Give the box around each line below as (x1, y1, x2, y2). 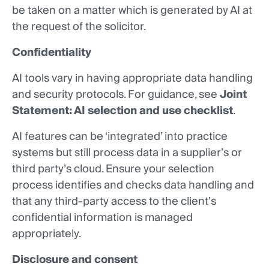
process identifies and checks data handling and (12, 176, 254, 195)
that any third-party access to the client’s (12, 192, 216, 211)
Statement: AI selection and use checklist (12, 101, 233, 121)
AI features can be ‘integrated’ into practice (12, 127, 228, 147)
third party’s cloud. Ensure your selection (12, 160, 214, 179)
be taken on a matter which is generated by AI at (12, 1, 252, 20)
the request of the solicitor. (12, 17, 146, 37)
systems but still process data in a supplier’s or (12, 144, 242, 163)
